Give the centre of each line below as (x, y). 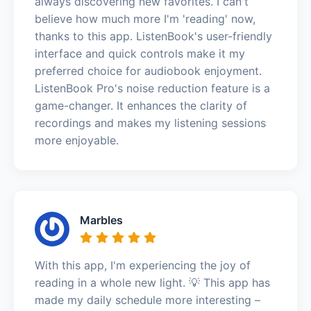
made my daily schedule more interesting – (148, 300)
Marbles (101, 220)
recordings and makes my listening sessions (150, 123)
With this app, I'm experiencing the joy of (143, 265)
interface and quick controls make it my (140, 53)
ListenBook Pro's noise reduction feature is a (152, 88)
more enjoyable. (77, 140)
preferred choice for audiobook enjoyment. (148, 70)
